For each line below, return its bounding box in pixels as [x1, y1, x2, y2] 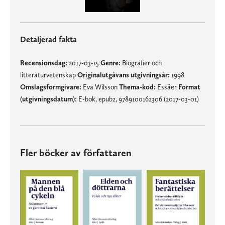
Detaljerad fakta [20, 34, 77, 44]
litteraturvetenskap [20, 70, 77, 79]
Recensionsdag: [20, 58, 67, 67]
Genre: [100, 58, 121, 67]
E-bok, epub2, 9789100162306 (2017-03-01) [77, 94, 199, 103]
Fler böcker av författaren [20, 146, 132, 159]
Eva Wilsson [81, 82, 119, 91]
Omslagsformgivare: [20, 82, 81, 91]
